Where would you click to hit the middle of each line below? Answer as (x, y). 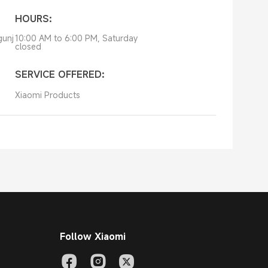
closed (28, 46)
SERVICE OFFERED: (60, 74)
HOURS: (33, 19)
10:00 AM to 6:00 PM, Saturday (76, 38)
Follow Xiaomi (93, 236)
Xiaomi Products (47, 95)
